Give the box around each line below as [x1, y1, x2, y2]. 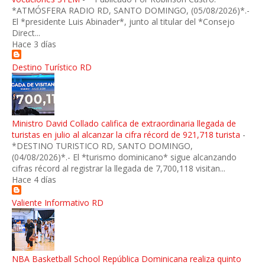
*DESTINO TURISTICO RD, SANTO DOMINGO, [12, 140, 193, 152]
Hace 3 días [12, 38, 56, 50]
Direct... [12, 27, 40, 39]
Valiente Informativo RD [12, 197, 104, 209]
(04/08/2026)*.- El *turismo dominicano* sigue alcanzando [12, 151, 237, 163]
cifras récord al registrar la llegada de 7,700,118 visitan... [12, 163, 225, 174]
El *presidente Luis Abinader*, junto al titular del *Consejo [12, 16, 235, 28]
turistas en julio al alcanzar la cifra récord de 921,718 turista [12, 129, 240, 141]
